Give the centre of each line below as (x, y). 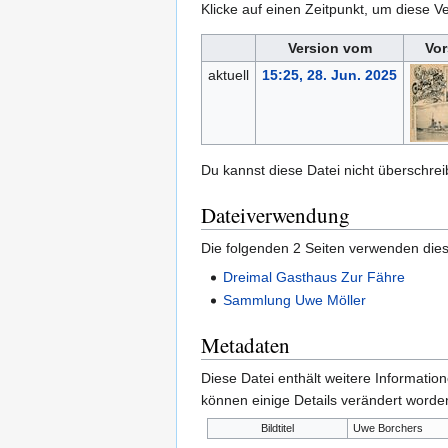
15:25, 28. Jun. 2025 (329, 75)
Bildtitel (277, 428)
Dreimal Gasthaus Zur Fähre (314, 277)
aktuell (228, 75)
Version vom (329, 48)
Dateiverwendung (275, 215)
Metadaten (245, 345)
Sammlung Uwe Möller (295, 300)
